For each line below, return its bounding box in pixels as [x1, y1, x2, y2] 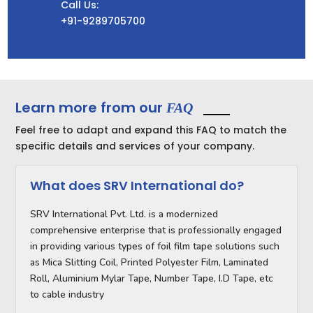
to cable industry [30, 288, 105, 302]
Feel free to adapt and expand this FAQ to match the [15, 123, 287, 138]
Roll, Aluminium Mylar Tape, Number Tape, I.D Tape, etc [30, 272, 274, 286]
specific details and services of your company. [15, 139, 255, 154]
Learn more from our [15, 97, 167, 117]
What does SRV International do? [30, 177, 245, 195]
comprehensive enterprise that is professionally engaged [30, 224, 282, 238]
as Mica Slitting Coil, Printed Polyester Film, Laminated [30, 256, 269, 270]
